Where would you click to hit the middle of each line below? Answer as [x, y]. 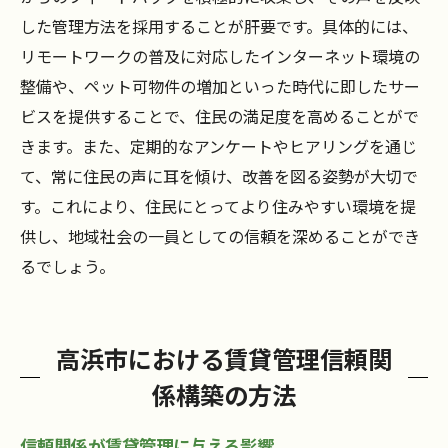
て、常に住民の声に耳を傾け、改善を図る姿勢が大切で [219, 176]
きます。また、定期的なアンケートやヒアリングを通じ [218, 146]
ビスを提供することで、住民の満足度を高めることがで [219, 116]
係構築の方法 [224, 395]
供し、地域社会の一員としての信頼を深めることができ [220, 236]
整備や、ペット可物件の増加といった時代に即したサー [220, 86]
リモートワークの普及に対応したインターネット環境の [220, 56]
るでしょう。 [67, 266]
